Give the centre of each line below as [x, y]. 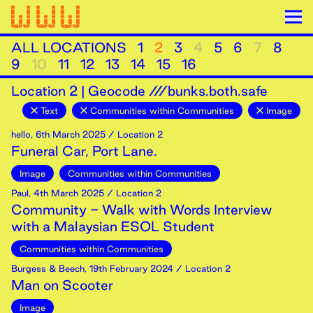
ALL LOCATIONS [69, 48]
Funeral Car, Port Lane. [84, 151]
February [129, 268]
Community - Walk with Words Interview [142, 210]
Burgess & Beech [48, 268]
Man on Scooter [62, 285]
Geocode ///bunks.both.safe [178, 91]
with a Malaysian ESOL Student [113, 226]
